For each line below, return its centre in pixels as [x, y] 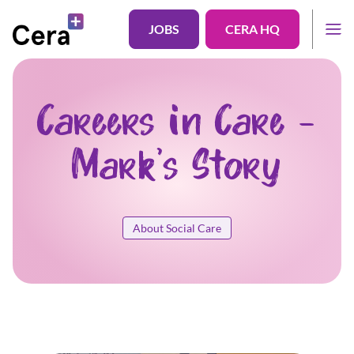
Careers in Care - [177, 124]
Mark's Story [177, 169]
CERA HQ [252, 29]
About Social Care [177, 228]
